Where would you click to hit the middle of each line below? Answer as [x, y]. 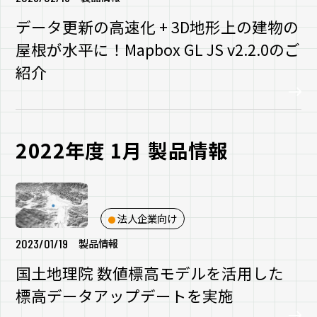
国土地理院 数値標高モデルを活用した [150, 273]
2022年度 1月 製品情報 [122, 150]
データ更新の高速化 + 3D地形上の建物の [157, 26]
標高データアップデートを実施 [125, 296]
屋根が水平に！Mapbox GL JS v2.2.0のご [158, 49]
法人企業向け [147, 218]
